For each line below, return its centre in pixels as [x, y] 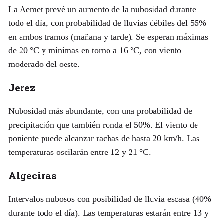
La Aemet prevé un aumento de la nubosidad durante [102, 9]
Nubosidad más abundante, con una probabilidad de [100, 111]
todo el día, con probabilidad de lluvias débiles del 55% [107, 23]
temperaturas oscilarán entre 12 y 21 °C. [79, 152]
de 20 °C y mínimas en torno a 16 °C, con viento [95, 50]
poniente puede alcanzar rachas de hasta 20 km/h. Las [104, 138]
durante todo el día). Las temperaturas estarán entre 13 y [108, 212]
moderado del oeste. [44, 64]
